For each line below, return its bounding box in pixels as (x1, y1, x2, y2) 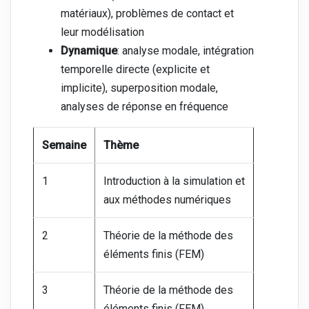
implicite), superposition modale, (61, 81, 218, 95)
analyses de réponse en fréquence (61, 100, 228, 114)
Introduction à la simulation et (103, 175, 245, 188)
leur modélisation (61, 26, 144, 39)
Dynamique (61, 44, 117, 58)
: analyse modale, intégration (117, 44, 254, 58)
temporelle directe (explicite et (61, 63, 210, 77)
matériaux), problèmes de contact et (61, 7, 234, 21)
